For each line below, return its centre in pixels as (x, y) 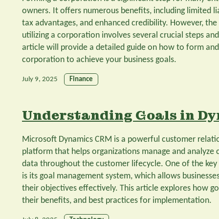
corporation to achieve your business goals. (99, 60)
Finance (81, 80)
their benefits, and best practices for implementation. (117, 200)
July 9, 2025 (40, 80)
